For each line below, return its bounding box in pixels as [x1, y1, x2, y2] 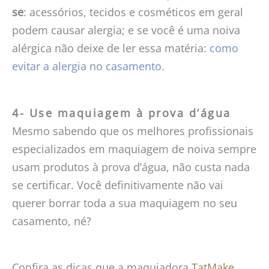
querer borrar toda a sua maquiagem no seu [12, 195, 237, 210]
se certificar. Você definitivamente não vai [12, 177, 223, 192]
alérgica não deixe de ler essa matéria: [12, 41, 210, 56]
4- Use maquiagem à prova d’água [12, 105, 231, 120]
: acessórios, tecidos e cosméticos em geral [23, 5, 243, 20]
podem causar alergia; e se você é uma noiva [12, 23, 240, 38]
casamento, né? [12, 213, 91, 228]
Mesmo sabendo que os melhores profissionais [12, 123, 253, 138]
